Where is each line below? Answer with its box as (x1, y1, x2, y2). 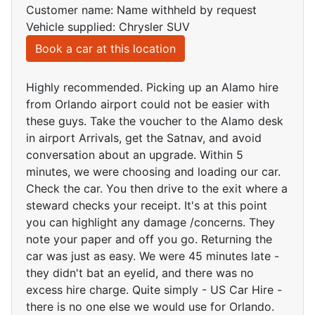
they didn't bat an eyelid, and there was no (26, 266, 254, 281)
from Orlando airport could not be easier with (26, 97, 269, 112)
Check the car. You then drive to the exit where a (26, 181, 288, 196)
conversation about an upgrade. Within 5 (26, 148, 243, 162)
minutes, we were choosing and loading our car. (26, 165, 281, 179)
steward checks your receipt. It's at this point (26, 198, 267, 213)
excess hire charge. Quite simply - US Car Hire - (26, 283, 282, 297)
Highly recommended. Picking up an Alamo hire (26, 80, 278, 95)
